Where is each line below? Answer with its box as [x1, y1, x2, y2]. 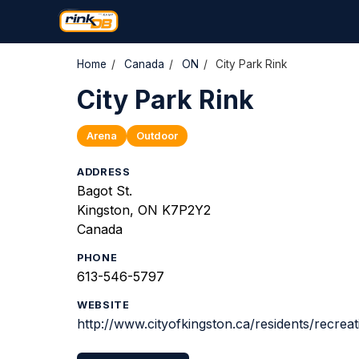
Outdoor [136, 130, 178, 142]
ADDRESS [77, 166, 131, 178]
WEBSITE [77, 299, 130, 311]
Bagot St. [77, 183, 132, 199]
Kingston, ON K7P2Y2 [77, 202, 211, 218]
